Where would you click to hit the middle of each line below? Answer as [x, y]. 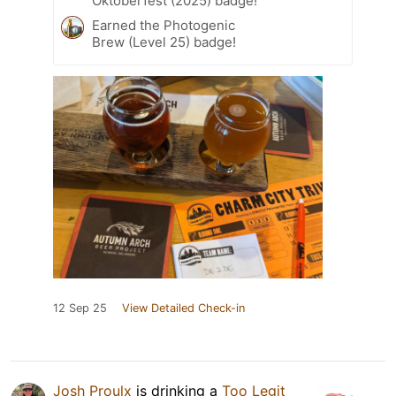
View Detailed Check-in [183, 308]
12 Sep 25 [80, 308]
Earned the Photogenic [164, 26]
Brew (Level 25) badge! [164, 42]
